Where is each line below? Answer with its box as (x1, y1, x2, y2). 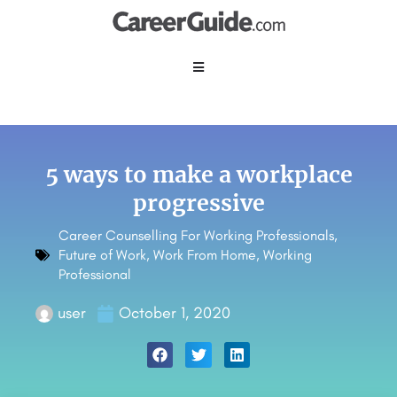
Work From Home (153, 246, 256, 263)
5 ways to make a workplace (44, 160, 353, 189)
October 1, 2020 (119, 303, 230, 323)
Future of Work (58, 246, 146, 263)
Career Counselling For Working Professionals (58, 227, 334, 244)
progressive (132, 189, 265, 217)
